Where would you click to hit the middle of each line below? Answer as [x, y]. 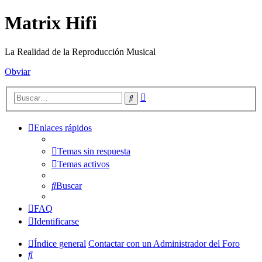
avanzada [163, 106]
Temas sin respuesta [94, 151]
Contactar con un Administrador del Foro [164, 244]
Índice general [60, 244]
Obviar [18, 71]
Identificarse [56, 222]
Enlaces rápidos [63, 128]
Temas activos [83, 164]
